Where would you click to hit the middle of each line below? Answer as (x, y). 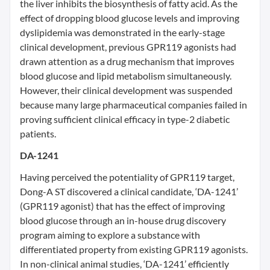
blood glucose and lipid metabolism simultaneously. (126, 76)
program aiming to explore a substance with (110, 235)
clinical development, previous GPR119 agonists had (128, 47)
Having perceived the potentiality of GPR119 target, (127, 177)
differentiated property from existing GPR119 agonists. (134, 249)
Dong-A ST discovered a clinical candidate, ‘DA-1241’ (129, 191)
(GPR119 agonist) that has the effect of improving (122, 206)
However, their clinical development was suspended (126, 90)
